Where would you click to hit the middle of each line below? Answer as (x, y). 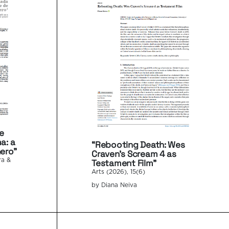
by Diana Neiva (114, 186)
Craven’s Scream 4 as (134, 154)
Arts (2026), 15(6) (119, 172)
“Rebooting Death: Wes (138, 145)
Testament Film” (124, 163)
